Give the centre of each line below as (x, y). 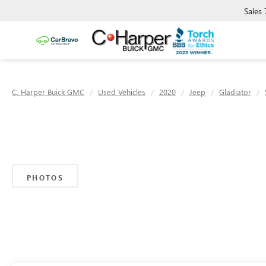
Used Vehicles (122, 92)
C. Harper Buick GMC (48, 92)
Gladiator (235, 92)
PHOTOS (45, 177)
